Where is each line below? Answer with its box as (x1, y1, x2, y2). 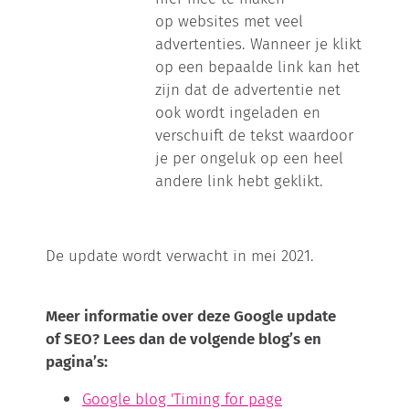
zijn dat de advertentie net (155, 80, 341, 100)
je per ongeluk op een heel (155, 149, 344, 168)
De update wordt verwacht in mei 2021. (46, 246, 315, 266)
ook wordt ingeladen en (155, 103, 321, 122)
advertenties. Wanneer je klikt (155, 35, 362, 54)
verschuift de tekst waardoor (155, 126, 354, 145)
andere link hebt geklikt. (155, 172, 324, 191)
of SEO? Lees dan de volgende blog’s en (46, 330, 322, 349)
